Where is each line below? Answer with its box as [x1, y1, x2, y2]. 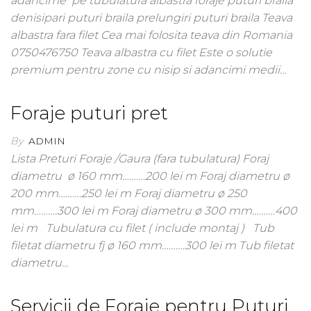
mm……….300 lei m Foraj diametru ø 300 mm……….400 [10, 204, 297, 217]
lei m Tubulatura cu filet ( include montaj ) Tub [10, 221, 274, 235]
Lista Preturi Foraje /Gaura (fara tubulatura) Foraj [10, 152, 269, 165]
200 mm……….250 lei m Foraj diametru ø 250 [10, 187, 247, 200]
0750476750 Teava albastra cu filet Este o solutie [10, 46, 272, 59]
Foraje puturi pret [10, 102, 168, 124]
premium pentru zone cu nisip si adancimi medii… [10, 63, 287, 76]
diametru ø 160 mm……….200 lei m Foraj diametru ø [10, 169, 289, 183]
